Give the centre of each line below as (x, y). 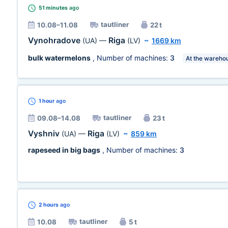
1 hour (47, 101)
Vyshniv (45, 134)
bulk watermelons (59, 58)
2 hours (49, 205)
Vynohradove (55, 40)
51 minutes (53, 8)
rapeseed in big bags (64, 150)
